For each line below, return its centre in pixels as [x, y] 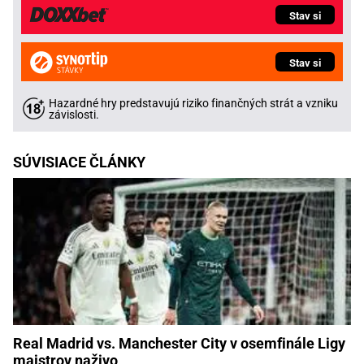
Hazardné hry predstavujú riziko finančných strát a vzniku [193, 104]
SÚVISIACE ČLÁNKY [79, 162]
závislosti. [74, 115]
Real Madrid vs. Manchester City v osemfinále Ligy [179, 343]
